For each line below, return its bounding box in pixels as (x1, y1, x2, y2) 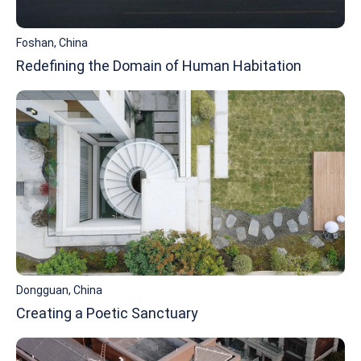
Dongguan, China (16, 283, 102, 297)
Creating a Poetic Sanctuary (16, 304, 198, 322)
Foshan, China (16, 36, 88, 50)
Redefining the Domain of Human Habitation (16, 57, 301, 75)
